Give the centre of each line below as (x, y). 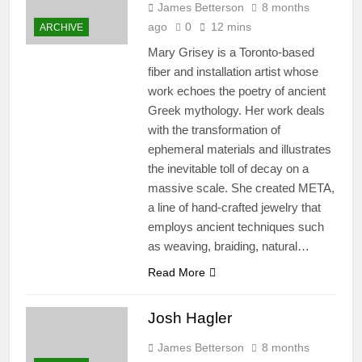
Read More (176, 273)
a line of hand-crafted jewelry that (234, 208)
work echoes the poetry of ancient (236, 91)
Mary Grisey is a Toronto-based (231, 53)
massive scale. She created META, (241, 188)
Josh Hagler (189, 318)
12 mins (231, 27)
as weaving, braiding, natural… (228, 246)
